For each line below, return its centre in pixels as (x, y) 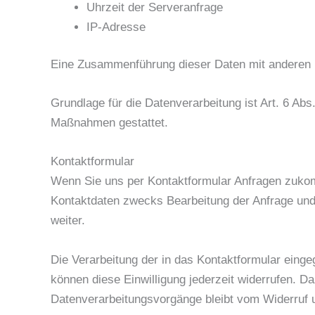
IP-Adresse (116, 27)
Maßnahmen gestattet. (109, 123)
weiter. (68, 221)
